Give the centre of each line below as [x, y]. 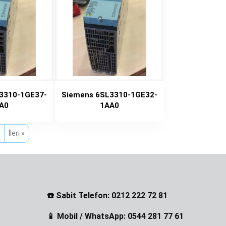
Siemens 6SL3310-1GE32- [109, 95]
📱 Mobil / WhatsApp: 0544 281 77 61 [115, 216]
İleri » [16, 133]
